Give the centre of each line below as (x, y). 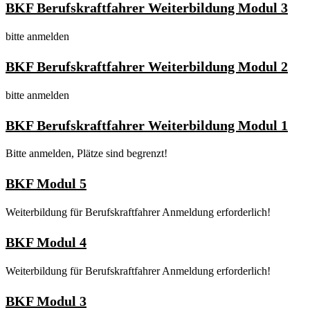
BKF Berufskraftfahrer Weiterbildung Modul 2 (147, 66)
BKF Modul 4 (46, 243)
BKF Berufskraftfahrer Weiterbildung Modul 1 (147, 125)
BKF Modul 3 (46, 301)
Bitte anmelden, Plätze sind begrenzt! (86, 154)
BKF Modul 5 (46, 184)
